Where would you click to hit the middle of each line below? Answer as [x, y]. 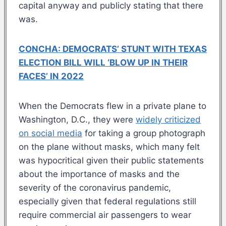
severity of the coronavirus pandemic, [95, 187]
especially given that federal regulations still [107, 201]
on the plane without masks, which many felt [109, 147]
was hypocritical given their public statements [111, 160]
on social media [50, 133]
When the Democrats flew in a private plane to [112, 106]
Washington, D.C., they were [77, 119]
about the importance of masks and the [99, 174]
